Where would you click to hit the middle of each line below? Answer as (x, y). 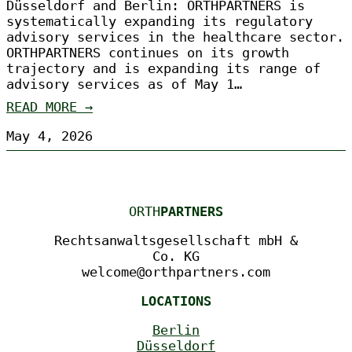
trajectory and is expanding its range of (163, 69)
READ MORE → (49, 106)
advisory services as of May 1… (124, 84)
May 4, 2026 (49, 136)
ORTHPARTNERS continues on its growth (148, 53)
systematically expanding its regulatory (159, 22)
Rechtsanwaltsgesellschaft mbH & (176, 241)
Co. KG (176, 257)
